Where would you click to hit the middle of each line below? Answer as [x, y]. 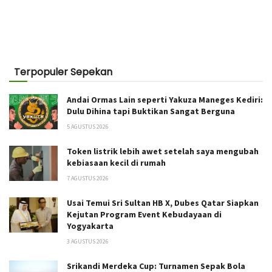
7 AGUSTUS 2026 [88, 178]
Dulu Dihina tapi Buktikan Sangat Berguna [151, 111]
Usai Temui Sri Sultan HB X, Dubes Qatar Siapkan [163, 203]
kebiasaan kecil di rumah [116, 163]
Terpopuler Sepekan [63, 72]
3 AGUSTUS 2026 [88, 242]
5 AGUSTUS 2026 [88, 127]
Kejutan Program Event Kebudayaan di [144, 215]
